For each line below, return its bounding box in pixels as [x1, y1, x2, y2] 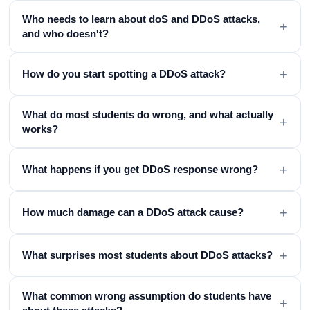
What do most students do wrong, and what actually [22, 108, 274, 120]
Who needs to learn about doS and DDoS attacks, [22, 12, 261, 25]
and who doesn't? [22, 27, 109, 39]
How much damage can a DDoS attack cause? [22, 206, 244, 219]
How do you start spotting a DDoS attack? [22, 68, 226, 80]
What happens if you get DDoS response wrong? [22, 163, 259, 176]
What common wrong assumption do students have [22, 289, 272, 302]
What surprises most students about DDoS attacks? [22, 249, 273, 262]
